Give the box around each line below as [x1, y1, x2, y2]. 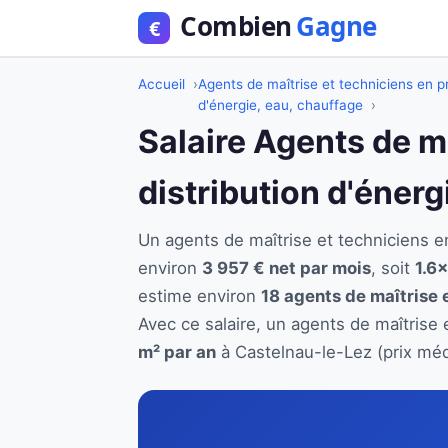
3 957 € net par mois [202, 258, 371, 278]
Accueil [138, 76, 185, 92]
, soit [371, 258, 415, 278]
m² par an [138, 342, 216, 362]
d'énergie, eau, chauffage [198, 97, 363, 113]
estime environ [138, 286, 261, 306]
